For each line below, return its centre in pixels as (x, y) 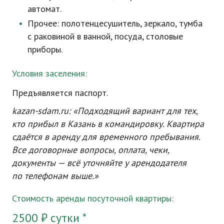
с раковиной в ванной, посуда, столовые (105, 36)
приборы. (45, 49)
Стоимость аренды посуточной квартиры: (93, 198)
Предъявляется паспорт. (60, 93)
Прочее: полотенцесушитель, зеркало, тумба (115, 23)
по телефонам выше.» (55, 176)
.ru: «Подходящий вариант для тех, (128, 111)
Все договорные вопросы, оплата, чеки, (90, 150)
